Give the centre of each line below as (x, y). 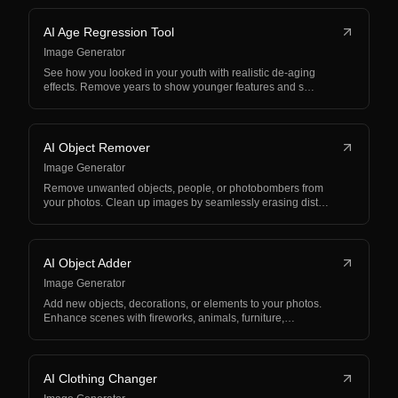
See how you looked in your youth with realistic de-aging (179, 73)
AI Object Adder (88, 263)
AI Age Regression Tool (109, 32)
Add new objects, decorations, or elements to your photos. (183, 304)
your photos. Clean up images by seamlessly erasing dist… (186, 203)
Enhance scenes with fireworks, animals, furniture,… (169, 318)
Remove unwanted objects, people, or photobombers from (183, 188)
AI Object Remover (97, 147)
